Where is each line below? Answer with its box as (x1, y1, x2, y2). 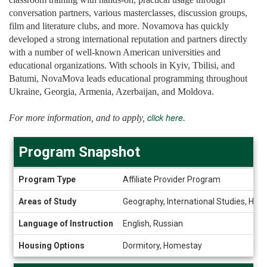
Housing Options (18, 241, 85, 250)
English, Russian (123, 219, 183, 228)
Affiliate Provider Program (123, 175, 221, 184)
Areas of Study (18, 197, 76, 206)
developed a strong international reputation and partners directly (9, 34, 247, 44)
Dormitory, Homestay (123, 241, 202, 250)
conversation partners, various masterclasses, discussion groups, (9, 8, 247, 18)
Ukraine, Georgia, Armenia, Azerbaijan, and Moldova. (9, 86, 214, 97)
